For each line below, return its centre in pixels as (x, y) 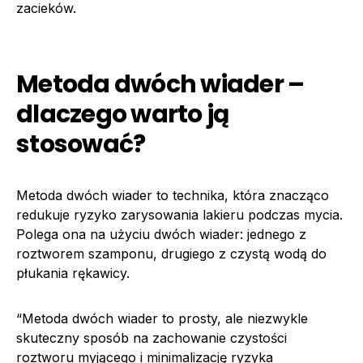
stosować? (81, 144)
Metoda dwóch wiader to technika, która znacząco (173, 195)
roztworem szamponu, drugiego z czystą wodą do (171, 253)
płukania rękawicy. (73, 273)
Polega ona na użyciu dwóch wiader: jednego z (161, 234)
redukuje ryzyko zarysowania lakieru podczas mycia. (179, 214)
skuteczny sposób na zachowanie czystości (152, 337)
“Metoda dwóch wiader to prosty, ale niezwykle (162, 318)
